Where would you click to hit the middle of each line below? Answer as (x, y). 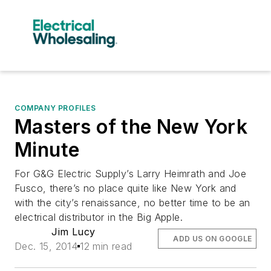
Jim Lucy (73, 231)
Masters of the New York (131, 126)
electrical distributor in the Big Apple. (99, 217)
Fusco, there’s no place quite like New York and (126, 188)
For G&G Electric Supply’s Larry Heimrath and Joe (131, 173)
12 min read (106, 246)
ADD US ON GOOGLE (213, 238)
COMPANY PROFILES (55, 108)
